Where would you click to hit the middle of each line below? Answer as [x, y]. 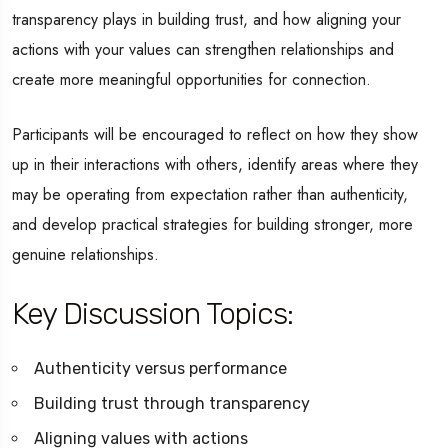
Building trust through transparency [172, 404]
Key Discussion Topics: [152, 314]
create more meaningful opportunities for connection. [191, 80]
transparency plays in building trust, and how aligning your [206, 20]
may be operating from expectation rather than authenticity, [210, 195]
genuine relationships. [85, 255]
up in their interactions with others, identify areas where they [215, 165]
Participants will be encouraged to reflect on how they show [215, 135]
